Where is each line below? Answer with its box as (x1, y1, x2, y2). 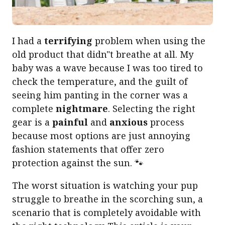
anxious (109, 116, 148, 129)
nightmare (56, 102, 108, 115)
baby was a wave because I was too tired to (12, 62, 203, 74)
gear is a (12, 116, 52, 129)
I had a (12, 35, 44, 47)
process (148, 116, 184, 129)
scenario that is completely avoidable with (12, 206, 201, 219)
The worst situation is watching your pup (12, 179, 198, 192)
